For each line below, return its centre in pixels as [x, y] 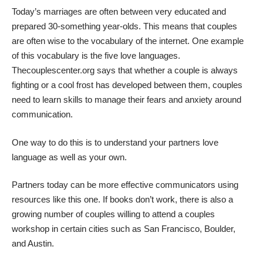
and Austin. [33, 244]
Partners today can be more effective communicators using [125, 185]
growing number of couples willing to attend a [98, 214]
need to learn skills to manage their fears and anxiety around [127, 100]
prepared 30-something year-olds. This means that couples [124, 26]
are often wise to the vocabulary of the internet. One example [128, 41]
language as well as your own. [69, 157]
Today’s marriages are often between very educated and [119, 12]
